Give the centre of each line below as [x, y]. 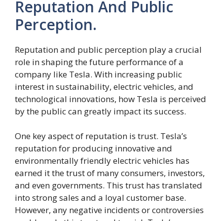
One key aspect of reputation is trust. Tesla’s [101, 136]
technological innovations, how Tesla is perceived [110, 99]
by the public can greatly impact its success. [100, 111]
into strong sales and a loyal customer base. [100, 197]
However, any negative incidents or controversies [109, 210]
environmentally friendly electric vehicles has [102, 160]
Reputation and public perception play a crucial [108, 49]
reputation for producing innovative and [93, 148]
